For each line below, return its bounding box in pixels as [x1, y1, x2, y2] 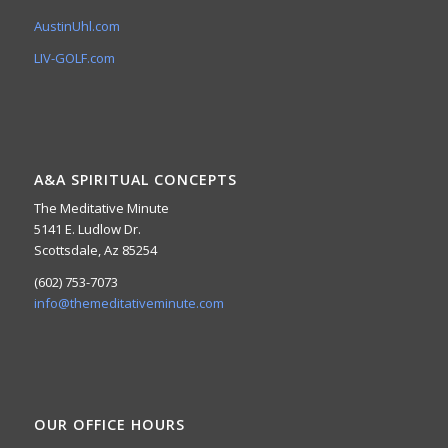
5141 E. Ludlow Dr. [33, 219, 141, 238]
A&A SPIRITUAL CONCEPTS [33, 169, 237, 189]
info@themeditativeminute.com [33, 293, 224, 312]
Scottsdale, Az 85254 [33, 240, 157, 259]
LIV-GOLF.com [33, 48, 115, 67]
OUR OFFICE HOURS [33, 415, 185, 435]
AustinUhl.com [33, 16, 120, 35]
